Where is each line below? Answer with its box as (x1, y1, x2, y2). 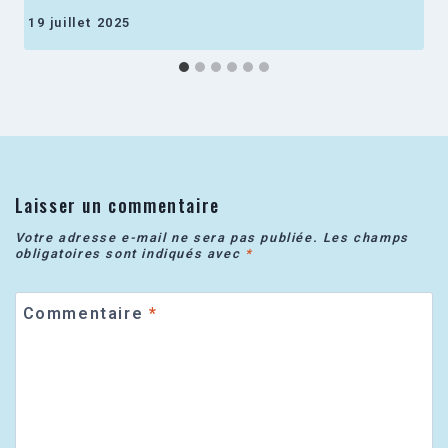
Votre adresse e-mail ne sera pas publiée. (14, 230, 319, 246)
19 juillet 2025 (28, 14, 131, 30)
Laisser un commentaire (14, 191, 220, 218)
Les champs (322, 230, 409, 246)
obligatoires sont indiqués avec (14, 246, 245, 262)
